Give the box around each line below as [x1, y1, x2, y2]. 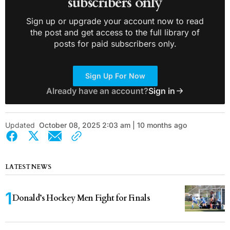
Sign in [148, 85, 175, 96]
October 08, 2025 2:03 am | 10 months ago [39, 120, 187, 129]
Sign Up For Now [85, 71, 145, 80]
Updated [5, 120, 35, 129]
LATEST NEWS [5, 162, 51, 171]
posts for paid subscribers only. [53, 38, 177, 49]
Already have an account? [46, 85, 148, 96]
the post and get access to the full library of [30, 27, 200, 37]
